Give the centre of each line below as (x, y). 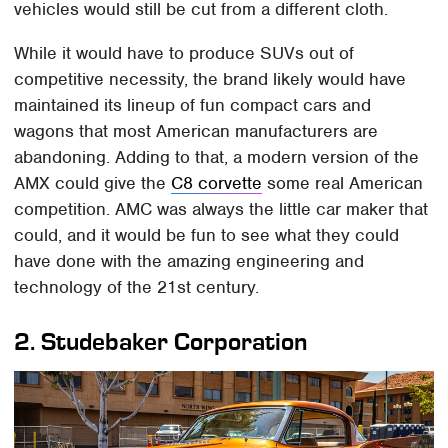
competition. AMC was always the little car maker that (221, 209)
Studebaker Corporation (175, 342)
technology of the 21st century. (137, 287)
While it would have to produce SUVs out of (184, 53)
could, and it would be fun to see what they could (207, 235)
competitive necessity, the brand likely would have (210, 79)
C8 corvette (217, 183)
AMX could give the (93, 183)
